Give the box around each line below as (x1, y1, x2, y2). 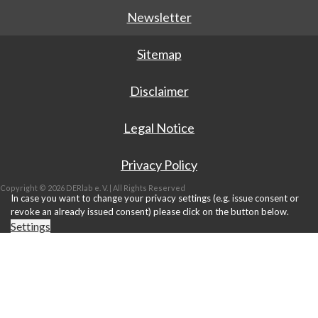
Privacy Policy (121, 156, 197, 172)
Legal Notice (124, 119, 194, 136)
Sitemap (136, 45, 182, 62)
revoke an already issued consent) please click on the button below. (11, 205, 289, 217)
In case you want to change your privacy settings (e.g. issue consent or (11, 192, 299, 204)
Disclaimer (129, 82, 189, 99)
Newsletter (126, 9, 192, 25)
